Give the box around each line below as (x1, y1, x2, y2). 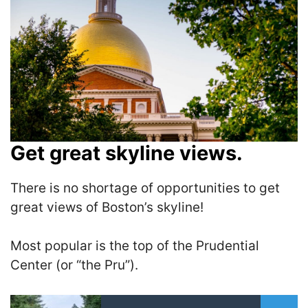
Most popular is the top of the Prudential (10, 238, 259, 254)
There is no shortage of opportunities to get (10, 179, 280, 196)
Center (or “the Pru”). (10, 257, 138, 274)
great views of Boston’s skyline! (10, 199, 203, 215)
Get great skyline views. (10, 140, 243, 165)
